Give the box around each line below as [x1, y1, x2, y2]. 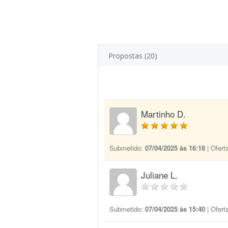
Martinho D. [141, 107, 186, 120]
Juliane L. [141, 168, 178, 181]
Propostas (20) [108, 51, 157, 61]
